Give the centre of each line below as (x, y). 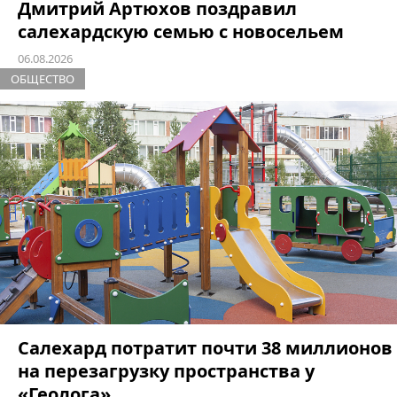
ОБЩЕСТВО (43, 79)
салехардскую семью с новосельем (181, 32)
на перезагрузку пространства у (166, 371)
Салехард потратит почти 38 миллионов (205, 348)
